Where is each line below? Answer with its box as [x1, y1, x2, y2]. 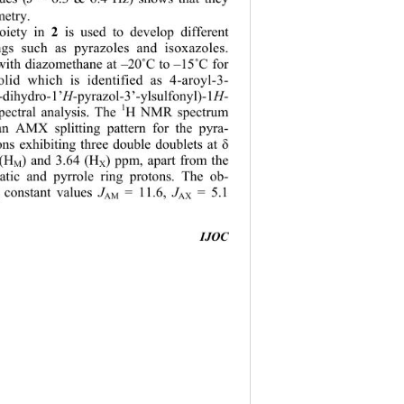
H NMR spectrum [128, 106, 238, 119]
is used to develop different [61, 25, 234, 40]
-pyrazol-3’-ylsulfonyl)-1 [72, 90, 214, 104]
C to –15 [148, 58, 198, 71]
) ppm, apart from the [106, 154, 235, 168]
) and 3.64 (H [23, 154, 101, 168]
